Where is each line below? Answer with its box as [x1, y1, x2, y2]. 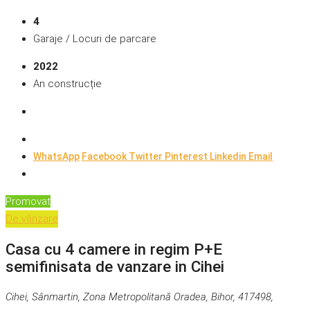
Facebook [82, 151, 129, 163]
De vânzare [6, 212, 58, 226]
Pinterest [165, 151, 210, 163]
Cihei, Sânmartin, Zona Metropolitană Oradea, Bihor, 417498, [6, 290, 273, 303]
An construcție [33, 77, 102, 91]
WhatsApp [33, 151, 80, 163]
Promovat [6, 195, 51, 208]
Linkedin [210, 151, 248, 163]
